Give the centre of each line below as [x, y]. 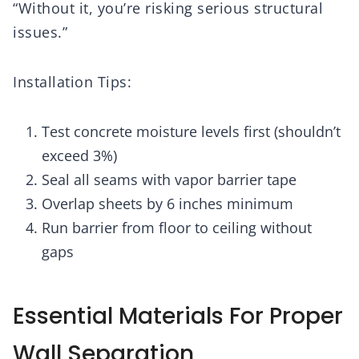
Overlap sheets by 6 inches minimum [167, 204]
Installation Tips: [72, 82]
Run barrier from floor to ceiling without [177, 228]
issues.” [40, 32]
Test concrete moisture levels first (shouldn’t [191, 132]
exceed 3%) [79, 156]
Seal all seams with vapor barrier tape [169, 180]
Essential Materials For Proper [178, 317]
